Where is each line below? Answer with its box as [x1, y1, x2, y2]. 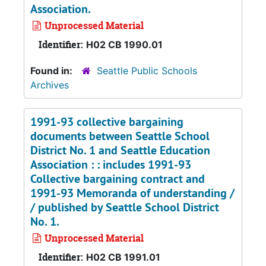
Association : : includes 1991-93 [30, 157, 191, 172]
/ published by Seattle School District [30, 199, 219, 215]
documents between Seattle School [30, 128, 210, 144]
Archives [30, 79, 69, 91]
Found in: [30, 65, 75, 77]
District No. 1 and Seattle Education [30, 142, 210, 158]
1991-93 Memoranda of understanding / [30, 185, 235, 201]
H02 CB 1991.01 [86, 251, 160, 263]
